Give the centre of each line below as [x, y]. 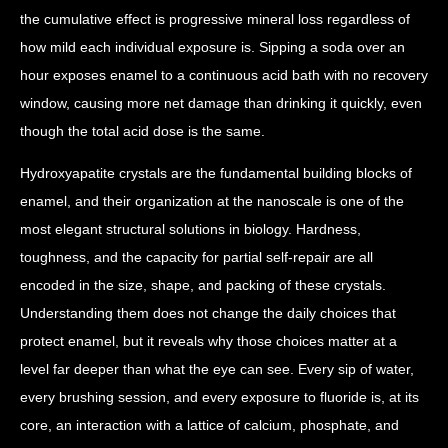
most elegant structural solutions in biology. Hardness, [190, 229]
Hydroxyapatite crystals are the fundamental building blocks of [216, 173]
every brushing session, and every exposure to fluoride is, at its [219, 397]
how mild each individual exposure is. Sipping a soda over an [212, 47]
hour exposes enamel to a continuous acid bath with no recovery [224, 75]
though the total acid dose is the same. [142, 131]
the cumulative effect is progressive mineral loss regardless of [215, 19]
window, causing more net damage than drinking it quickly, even [221, 103]
